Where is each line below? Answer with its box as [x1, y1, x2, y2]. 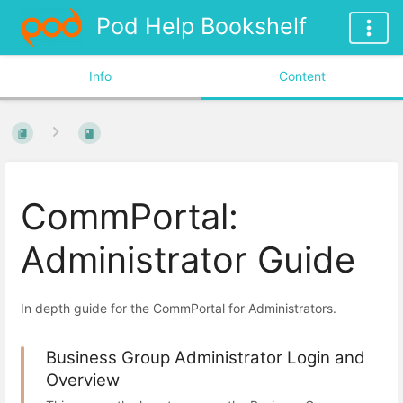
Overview [46, 370, 120, 391]
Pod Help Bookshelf [95, 13, 307, 40]
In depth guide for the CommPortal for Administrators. [21, 300, 336, 317]
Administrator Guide [21, 237, 355, 282]
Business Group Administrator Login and [46, 347, 365, 369]
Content [279, 68, 326, 84]
